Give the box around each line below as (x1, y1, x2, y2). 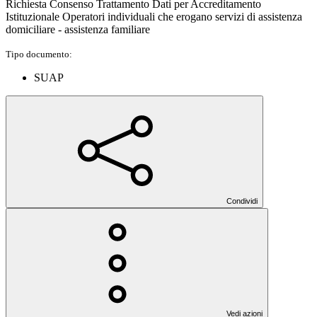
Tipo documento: (6, 49, 72, 60)
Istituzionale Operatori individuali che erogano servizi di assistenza (6, 11, 302, 23)
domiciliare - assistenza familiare (6, 23, 150, 36)
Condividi (226, 197, 258, 206)
